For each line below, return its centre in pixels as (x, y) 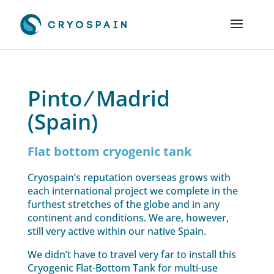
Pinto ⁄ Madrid (98, 98)
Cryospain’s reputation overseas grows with (129, 178)
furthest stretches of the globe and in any (123, 205)
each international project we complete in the (132, 191)
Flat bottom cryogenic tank (109, 151)
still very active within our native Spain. (117, 231)
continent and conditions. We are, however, (128, 218)
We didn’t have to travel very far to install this (131, 255)
